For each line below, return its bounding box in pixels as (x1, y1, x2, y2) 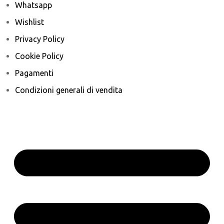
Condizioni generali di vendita (15, 85, 122, 94)
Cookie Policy (15, 51, 63, 60)
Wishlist (15, 17, 44, 26)
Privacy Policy (15, 34, 64, 43)
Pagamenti (15, 68, 53, 77)
